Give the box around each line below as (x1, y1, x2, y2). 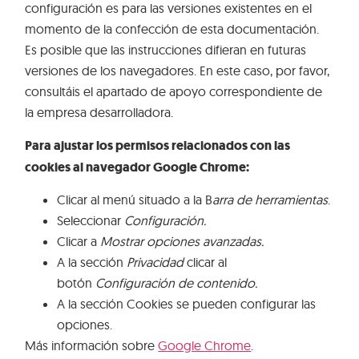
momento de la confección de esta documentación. (25, 21, 320, 38)
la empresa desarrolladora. (25, 104, 174, 121)
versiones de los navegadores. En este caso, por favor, (25, 63, 330, 79)
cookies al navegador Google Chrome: (25, 158, 250, 175)
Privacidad (127, 254, 184, 271)
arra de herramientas (212, 192, 329, 208)
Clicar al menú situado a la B (57, 192, 213, 208)
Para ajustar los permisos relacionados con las (25, 136, 291, 154)
